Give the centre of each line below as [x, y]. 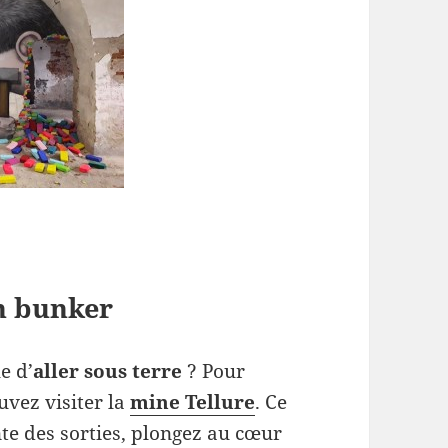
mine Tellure [193, 401]
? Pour [214, 370]
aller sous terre [108, 370]
